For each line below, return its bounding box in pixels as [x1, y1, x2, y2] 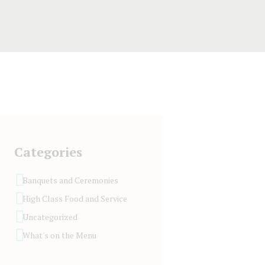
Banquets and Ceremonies [22, 174, 118, 186]
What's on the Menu [22, 230, 96, 241]
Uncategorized [22, 211, 77, 223]
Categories [14, 143, 82, 161]
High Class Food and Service [22, 193, 127, 205]
